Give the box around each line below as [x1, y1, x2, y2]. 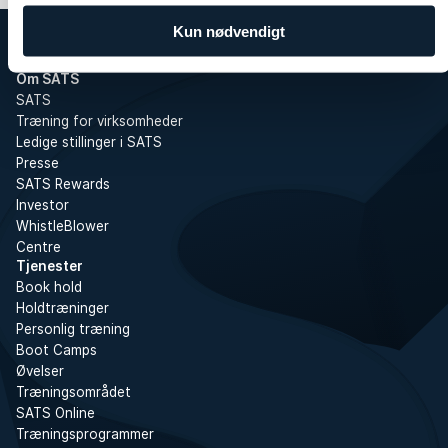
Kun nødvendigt [173, 22, 285, 40]
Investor [16, 196, 69, 213]
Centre [16, 238, 61, 255]
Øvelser [16, 362, 64, 379]
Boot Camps [16, 341, 97, 358]
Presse [16, 154, 59, 171]
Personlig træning [16, 320, 130, 337]
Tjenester [16, 257, 83, 274]
